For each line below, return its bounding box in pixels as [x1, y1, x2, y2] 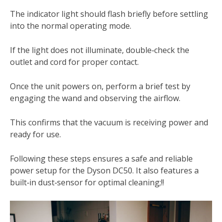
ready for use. [10, 129, 61, 140]
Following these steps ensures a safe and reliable [10, 153, 193, 165]
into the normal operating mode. [10, 20, 131, 32]
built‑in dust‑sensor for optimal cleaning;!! [10, 177, 164, 188]
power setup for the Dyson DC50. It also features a [10, 165, 199, 176]
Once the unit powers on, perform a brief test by [10, 81, 190, 92]
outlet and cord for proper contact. [10, 56, 139, 68]
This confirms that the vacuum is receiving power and [10, 117, 208, 128]
